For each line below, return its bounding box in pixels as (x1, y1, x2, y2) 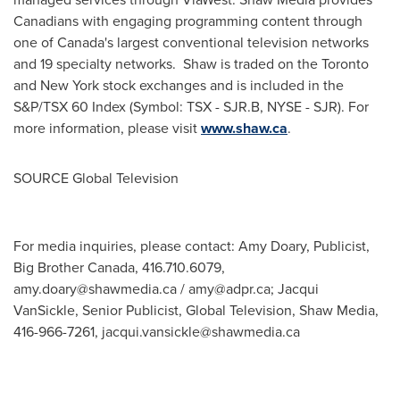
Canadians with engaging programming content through (13, 11, 362, 31)
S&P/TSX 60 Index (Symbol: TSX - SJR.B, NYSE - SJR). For (13, 96, 369, 117)
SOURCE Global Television (13, 168, 179, 188)
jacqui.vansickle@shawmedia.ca (102, 321, 300, 342)
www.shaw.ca (201, 118, 287, 138)
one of (13, 32, 57, 53)
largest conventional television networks (113, 32, 369, 53)
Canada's (57, 32, 113, 53)
